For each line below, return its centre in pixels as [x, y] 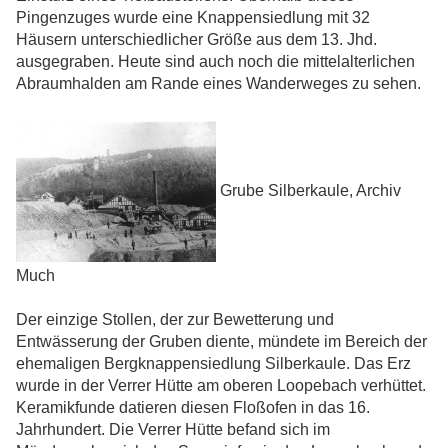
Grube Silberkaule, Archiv [308, 190]
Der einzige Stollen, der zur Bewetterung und [175, 320]
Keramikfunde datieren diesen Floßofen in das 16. [193, 408]
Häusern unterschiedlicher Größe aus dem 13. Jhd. [196, 40]
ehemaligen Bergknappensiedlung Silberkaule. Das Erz [213, 364]
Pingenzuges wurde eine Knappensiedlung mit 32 [193, 18]
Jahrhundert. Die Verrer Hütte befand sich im [173, 430]
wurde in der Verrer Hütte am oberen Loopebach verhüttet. [221, 386]
